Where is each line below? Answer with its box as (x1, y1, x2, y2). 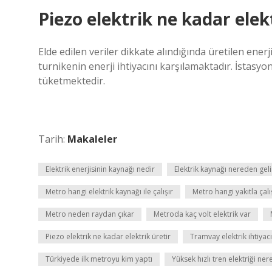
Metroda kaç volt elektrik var (154, 209, 251, 219)
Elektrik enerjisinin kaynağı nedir (46, 164, 155, 174)
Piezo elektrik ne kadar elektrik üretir (46, 231, 171, 242)
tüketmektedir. (38, 74, 105, 87)
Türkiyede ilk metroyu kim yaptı (46, 254, 152, 264)
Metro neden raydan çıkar (46, 209, 134, 219)
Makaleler (67, 132, 117, 146)
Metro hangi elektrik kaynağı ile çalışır (46, 186, 173, 197)
